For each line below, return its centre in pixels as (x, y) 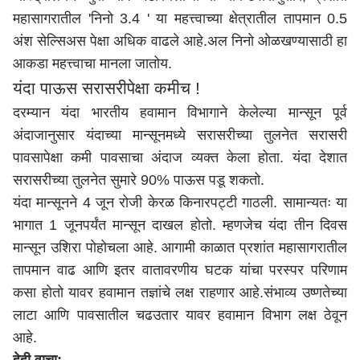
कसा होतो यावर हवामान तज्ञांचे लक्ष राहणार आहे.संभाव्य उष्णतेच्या (180, 292)
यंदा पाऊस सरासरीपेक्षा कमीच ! (106, 88)
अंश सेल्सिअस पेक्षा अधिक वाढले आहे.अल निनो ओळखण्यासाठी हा (180, 41)
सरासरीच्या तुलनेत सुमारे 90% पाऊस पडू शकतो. (141, 180)
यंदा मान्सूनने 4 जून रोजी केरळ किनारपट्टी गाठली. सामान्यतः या (180, 202)
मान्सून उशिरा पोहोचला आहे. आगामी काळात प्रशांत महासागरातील (180, 247)
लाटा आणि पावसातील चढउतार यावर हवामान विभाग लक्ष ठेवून (180, 315)
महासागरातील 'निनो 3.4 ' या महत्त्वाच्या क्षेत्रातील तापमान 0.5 (180, 18)
